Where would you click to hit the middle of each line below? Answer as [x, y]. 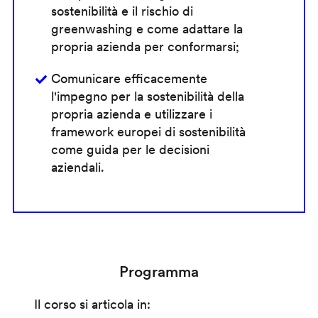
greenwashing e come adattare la [147, 29]
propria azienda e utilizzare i [131, 114]
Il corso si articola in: [92, 305]
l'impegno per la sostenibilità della [147, 97]
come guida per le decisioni [130, 150]
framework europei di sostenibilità [148, 132]
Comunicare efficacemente [129, 79]
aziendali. [77, 168]
